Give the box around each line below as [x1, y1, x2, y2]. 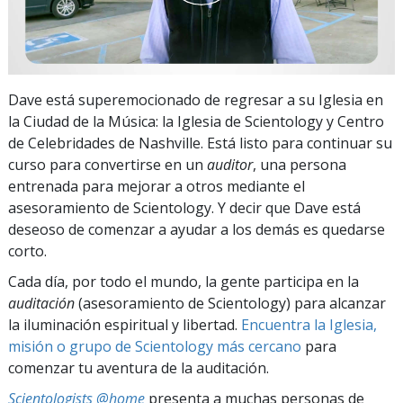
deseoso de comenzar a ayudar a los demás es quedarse [8, 219, 385, 239]
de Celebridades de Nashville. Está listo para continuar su [8, 132, 392, 153]
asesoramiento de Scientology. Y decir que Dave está [8, 197, 361, 218]
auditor [207, 154, 253, 175]
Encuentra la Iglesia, [241, 314, 377, 335]
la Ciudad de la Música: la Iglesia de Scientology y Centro [8, 111, 384, 131]
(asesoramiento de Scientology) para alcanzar [75, 292, 386, 313]
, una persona [253, 154, 346, 175]
